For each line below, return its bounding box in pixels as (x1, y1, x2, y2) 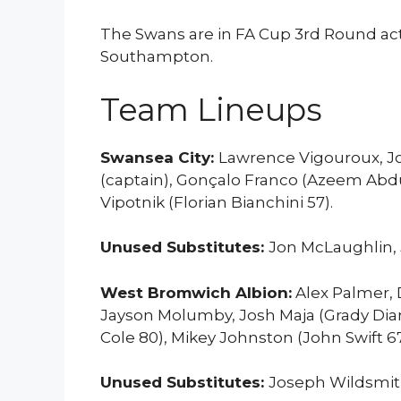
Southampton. (100, 47, 213, 66)
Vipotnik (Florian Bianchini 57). (100, 192, 333, 211)
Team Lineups (100, 90, 322, 129)
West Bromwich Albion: (100, 283, 292, 302)
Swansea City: (100, 148, 218, 166)
